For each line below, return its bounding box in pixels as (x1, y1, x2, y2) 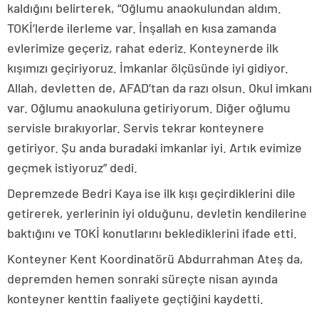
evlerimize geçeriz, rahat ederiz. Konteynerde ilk (7, 40, 278, 56)
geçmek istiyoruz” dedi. (7, 159, 137, 176)
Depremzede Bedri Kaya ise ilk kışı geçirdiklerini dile (7, 185, 296, 202)
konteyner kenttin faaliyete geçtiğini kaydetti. (7, 291, 263, 307)
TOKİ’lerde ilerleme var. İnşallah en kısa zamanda (7, 20, 276, 36)
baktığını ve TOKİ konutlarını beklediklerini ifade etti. (7, 225, 297, 241)
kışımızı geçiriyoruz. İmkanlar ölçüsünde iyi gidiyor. (7, 60, 288, 76)
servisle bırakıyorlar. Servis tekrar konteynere (7, 120, 264, 136)
